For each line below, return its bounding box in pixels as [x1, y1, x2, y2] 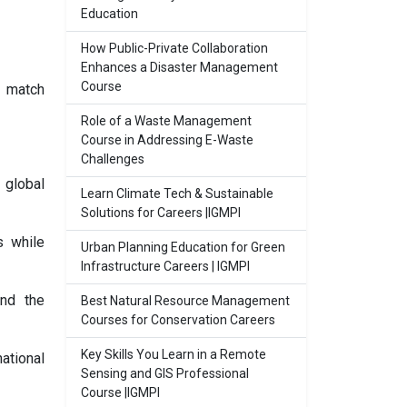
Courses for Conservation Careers [81, 313, 275, 327]
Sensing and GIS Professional [81, 366, 249, 381]
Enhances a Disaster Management [81, 60, 278, 74]
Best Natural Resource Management [81, 293, 290, 308]
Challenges [81, 152, 144, 166]
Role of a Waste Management [81, 114, 252, 128]
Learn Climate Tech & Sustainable [81, 186, 273, 201]
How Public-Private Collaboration [81, 41, 268, 55]
